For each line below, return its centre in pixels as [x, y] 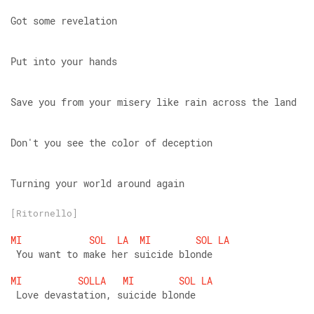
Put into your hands [64, 61]
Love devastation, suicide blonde [103, 295]
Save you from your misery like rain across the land [153, 102]
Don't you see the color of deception [111, 143]
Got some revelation [64, 21]
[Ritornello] [44, 213]
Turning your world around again [97, 183]
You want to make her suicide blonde [111, 254]
